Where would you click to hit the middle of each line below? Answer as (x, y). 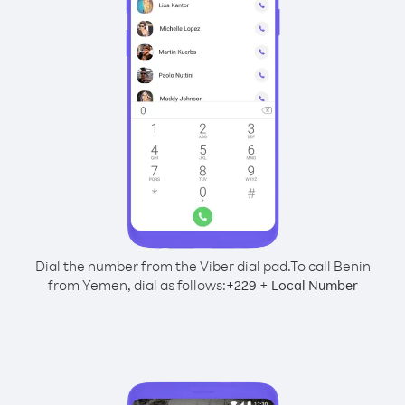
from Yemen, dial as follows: (137, 285)
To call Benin (330, 266)
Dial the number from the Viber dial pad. (162, 266)
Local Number (314, 285)
